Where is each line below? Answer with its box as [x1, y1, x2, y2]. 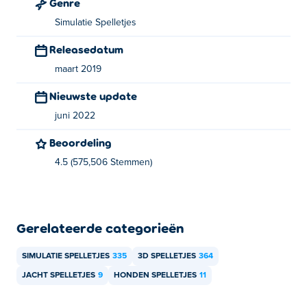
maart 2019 [55, 64, 101, 74]
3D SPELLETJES [138, 252, 196, 260]
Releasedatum [56, 42, 123, 56]
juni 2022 [55, 111, 95, 121]
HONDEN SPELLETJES [114, 271, 197, 280]
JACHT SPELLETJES [22, 271, 95, 280]
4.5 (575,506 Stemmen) [55, 158, 152, 167]
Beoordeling [56, 136, 112, 149]
